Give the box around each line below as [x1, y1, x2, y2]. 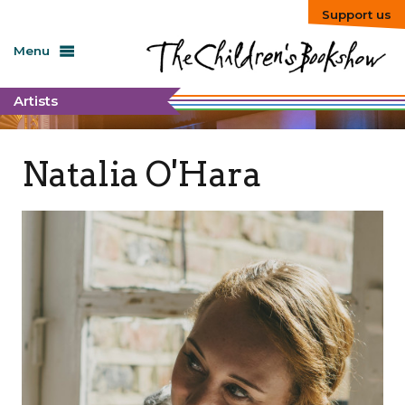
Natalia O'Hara [21, 154, 261, 195]
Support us [322, 6, 391, 22]
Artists [14, 91, 58, 109]
